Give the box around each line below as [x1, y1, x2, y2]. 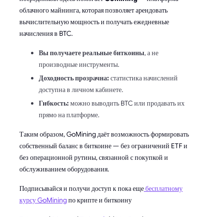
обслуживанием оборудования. [19, 164, 109, 173]
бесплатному [144, 184, 183, 193]
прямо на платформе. [39, 110, 99, 119]
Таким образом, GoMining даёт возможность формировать [19, 129, 189, 139]
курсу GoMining [19, 195, 67, 204]
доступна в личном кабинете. [39, 85, 123, 94]
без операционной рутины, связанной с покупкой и [19, 153, 168, 162]
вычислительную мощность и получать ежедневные [19, 17, 169, 26]
